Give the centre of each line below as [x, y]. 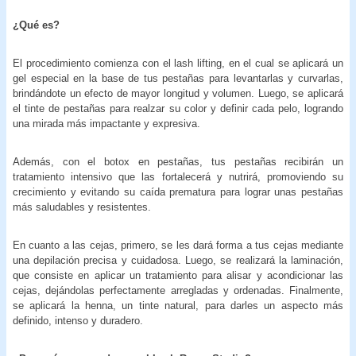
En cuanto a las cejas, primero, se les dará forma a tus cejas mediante [178, 245]
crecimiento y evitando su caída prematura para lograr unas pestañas [178, 192]
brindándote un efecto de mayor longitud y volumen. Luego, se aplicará [178, 93]
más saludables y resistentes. [82, 207]
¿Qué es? [36, 25]
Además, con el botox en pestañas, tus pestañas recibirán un [178, 161]
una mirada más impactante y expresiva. [106, 123]
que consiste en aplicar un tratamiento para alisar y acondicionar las [178, 275]
